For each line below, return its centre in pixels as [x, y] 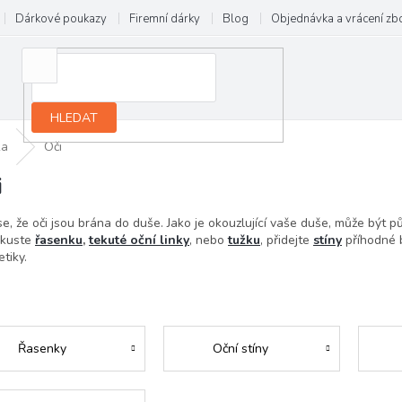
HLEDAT [74, 118]
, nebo [209, 240]
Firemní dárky [165, 19]
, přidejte [287, 240]
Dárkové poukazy [61, 19]
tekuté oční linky [139, 240]
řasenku [59, 240]
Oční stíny [240, 349]
